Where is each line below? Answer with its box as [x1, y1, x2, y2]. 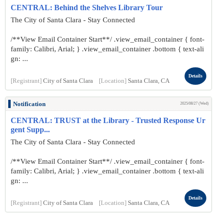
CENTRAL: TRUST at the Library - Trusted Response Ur [11, 116, 205, 124]
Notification [13, 101, 46, 108]
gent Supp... [11, 125, 50, 134]
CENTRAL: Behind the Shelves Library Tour [11, 3, 163, 12]
